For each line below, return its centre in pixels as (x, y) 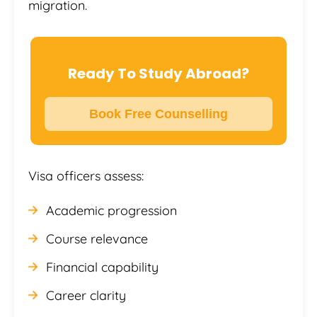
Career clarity (86, 296)
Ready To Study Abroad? (158, 74)
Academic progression (111, 211)
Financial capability (102, 267)
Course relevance (97, 239)
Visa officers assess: (86, 176)
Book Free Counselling (158, 114)
